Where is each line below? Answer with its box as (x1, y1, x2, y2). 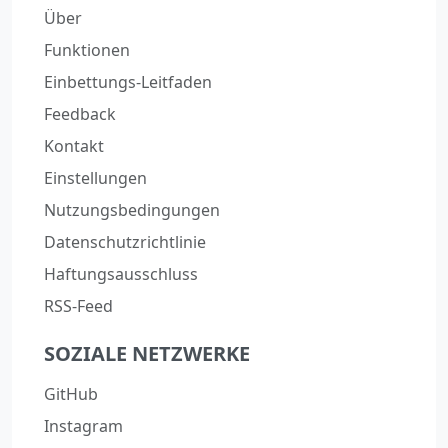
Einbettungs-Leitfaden (44, 71, 212, 94)
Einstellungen (44, 167, 147, 190)
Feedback (44, 103, 116, 126)
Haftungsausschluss (44, 263, 198, 286)
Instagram (44, 415, 123, 438)
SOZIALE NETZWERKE (44, 340, 250, 368)
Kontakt (44, 135, 104, 158)
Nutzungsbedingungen (44, 199, 220, 222)
